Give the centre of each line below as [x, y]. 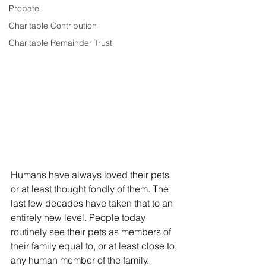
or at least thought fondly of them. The [91, 189]
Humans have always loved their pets [91, 175]
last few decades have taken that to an [93, 203]
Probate [24, 8]
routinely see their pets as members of [92, 232]
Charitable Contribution [53, 26]
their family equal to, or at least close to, [95, 246]
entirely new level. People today [79, 218]
